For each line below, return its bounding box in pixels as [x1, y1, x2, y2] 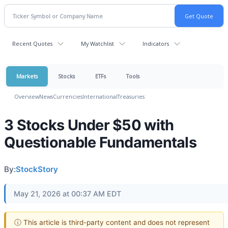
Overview [14, 93, 39, 100]
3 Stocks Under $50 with [4, 116, 174, 134]
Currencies [53, 93, 82, 100]
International [82, 93, 118, 100]
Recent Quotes [12, 40, 52, 47]
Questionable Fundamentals [4, 133, 196, 151]
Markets [16, 72, 38, 80]
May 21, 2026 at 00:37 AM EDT [14, 189, 121, 198]
